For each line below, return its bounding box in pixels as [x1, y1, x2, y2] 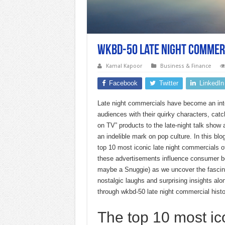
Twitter [159, 79, 178, 87]
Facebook [108, 79, 138, 87]
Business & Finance [160, 63, 211, 69]
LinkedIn [199, 79, 224, 87]
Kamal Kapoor [105, 63, 142, 69]
